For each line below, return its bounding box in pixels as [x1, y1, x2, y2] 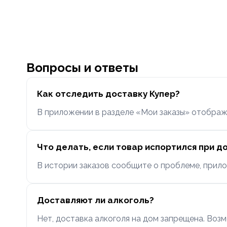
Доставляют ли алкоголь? [37, 195, 154, 205]
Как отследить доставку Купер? [37, 89, 180, 99]
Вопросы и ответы [26, 60, 138, 75]
